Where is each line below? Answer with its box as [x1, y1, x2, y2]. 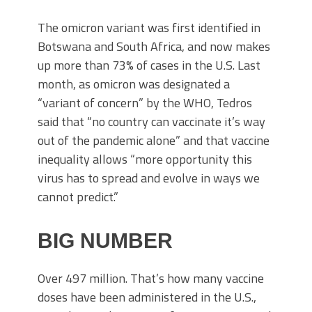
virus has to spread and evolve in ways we [38, 169, 260, 187]
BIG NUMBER [38, 229, 173, 252]
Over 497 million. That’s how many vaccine [38, 269, 264, 288]
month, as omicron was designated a [38, 75, 230, 93]
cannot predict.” [38, 187, 118, 206]
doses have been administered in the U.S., [38, 288, 256, 306]
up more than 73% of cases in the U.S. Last [38, 56, 260, 75]
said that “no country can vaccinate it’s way [38, 112, 265, 131]
